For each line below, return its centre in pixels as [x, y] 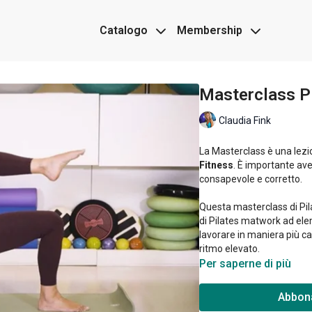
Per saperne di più [245, 264]
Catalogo [125, 30]
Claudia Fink [245, 120]
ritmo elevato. [229, 249]
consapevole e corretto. [251, 179]
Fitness [216, 165]
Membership [211, 30]
